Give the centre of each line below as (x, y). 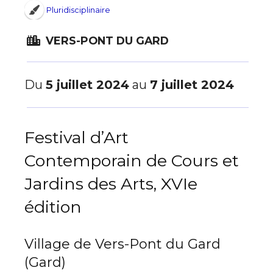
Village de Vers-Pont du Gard (122, 244)
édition (53, 207)
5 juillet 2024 (87, 85)
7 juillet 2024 (192, 85)
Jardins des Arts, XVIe (111, 184)
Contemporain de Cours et (132, 161)
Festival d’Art (76, 138)
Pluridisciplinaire (78, 10)
